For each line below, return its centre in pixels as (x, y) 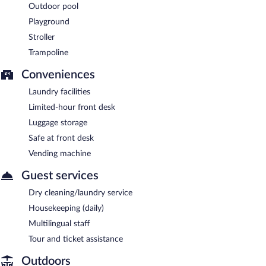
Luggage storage (58, 123)
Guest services (60, 175)
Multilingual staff (59, 224)
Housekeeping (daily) (66, 208)
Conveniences (58, 75)
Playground (49, 22)
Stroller (42, 37)
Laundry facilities (59, 92)
